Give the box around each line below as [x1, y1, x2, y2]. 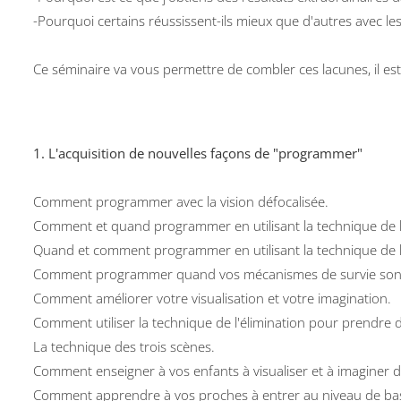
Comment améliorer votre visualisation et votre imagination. [33, 289, 392, 307]
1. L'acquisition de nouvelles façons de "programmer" [33, 144, 363, 162]
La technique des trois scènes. [33, 337, 216, 355]
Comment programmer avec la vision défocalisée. [33, 192, 329, 210]
